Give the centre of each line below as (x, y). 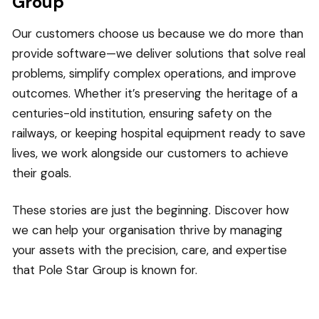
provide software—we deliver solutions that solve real (159, 54)
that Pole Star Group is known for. (105, 270)
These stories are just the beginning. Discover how (151, 210)
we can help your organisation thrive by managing (147, 230)
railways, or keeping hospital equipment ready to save (159, 134)
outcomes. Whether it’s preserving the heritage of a (155, 94)
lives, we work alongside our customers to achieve (150, 153)
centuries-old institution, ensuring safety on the (142, 114)
